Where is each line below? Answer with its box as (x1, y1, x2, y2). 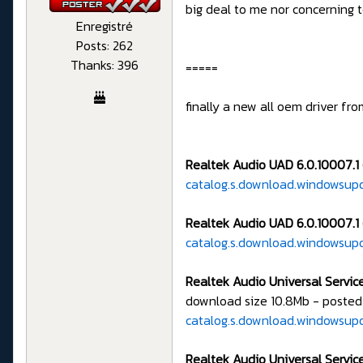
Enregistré (76, 15, 133, 36)
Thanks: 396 (70, 54, 139, 75)
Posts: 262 (76, 35, 133, 55)
